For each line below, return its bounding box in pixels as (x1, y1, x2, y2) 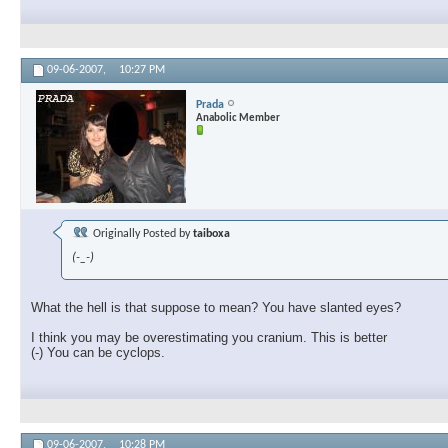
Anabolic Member (196, 112, 280, 124)
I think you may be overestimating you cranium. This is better (31, 330, 387, 346)
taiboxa (193, 228, 230, 241)
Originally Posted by (90, 228, 193, 241)
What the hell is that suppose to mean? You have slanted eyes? (31, 300, 401, 316)
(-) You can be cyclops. (31, 345, 165, 361)
